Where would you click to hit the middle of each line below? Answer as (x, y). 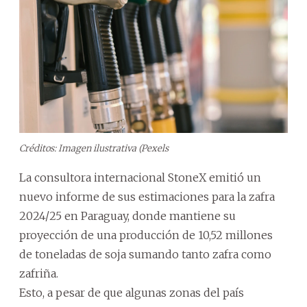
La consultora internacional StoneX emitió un (140, 177)
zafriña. (39, 273)
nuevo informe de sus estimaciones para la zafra (147, 196)
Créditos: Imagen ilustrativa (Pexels (94, 148)
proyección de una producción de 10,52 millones (146, 235)
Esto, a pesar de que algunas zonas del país (132, 292)
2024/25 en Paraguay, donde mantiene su (127, 216)
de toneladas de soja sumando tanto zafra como (145, 254)
